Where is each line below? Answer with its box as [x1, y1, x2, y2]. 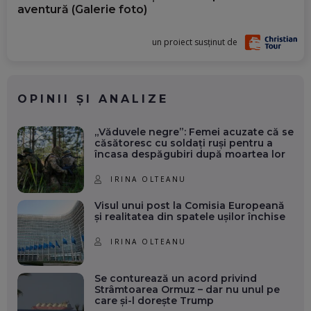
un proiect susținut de [152, 35, 238, 48]
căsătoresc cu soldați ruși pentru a [94, 136, 273, 149]
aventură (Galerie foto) [17, 2, 147, 16]
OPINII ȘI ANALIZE [17, 92, 169, 106]
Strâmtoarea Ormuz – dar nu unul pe [94, 283, 280, 296]
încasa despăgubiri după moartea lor [94, 147, 285, 160]
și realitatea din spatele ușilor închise [94, 210, 285, 223]
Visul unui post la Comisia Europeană [94, 199, 285, 212]
